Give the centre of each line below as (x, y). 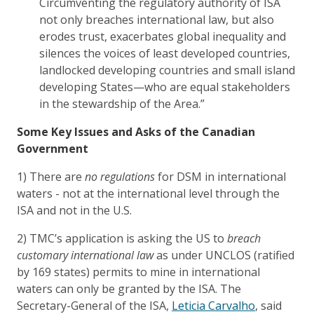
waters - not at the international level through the (148, 194)
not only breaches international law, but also (157, 20)
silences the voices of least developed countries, (165, 54)
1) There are (51, 177)
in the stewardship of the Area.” (122, 104)
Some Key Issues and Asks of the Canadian (136, 132)
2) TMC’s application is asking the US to (122, 239)
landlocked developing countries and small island (167, 70)
